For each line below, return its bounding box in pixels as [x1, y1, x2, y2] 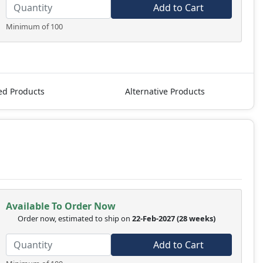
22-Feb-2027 [131, 213, 175, 224]
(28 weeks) [176, 213, 217, 224]
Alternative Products [125, 86, 205, 97]
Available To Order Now [5, 200, 116, 213]
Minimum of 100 [5, 21, 63, 32]
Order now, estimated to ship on [17, 213, 132, 224]
